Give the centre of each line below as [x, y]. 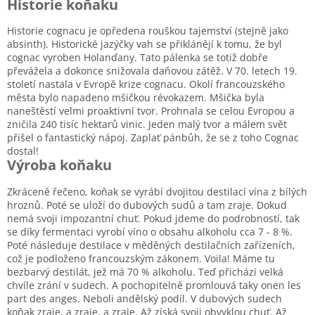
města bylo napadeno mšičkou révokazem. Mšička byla [136, 98]
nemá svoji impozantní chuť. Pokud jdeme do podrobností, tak [153, 218]
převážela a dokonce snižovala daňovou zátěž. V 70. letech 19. [152, 71]
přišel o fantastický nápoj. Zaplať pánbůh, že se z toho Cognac [153, 138]
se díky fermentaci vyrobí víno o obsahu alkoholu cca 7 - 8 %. [150, 231]
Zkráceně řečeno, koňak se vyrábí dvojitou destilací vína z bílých [157, 191]
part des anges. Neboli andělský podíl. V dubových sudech [144, 298]
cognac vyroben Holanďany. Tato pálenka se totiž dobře [137, 58]
